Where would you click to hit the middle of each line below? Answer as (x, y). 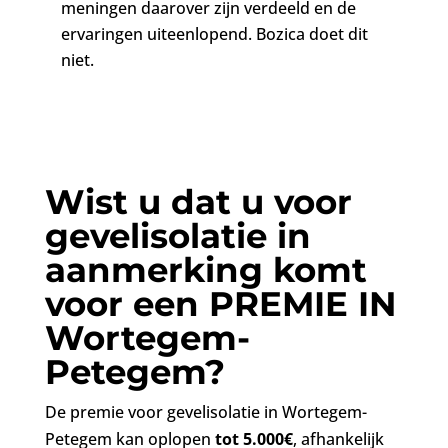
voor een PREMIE (201, 304)
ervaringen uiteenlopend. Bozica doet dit (214, 34)
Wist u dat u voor (198, 202)
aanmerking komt (205, 270)
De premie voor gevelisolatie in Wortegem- (205, 412)
